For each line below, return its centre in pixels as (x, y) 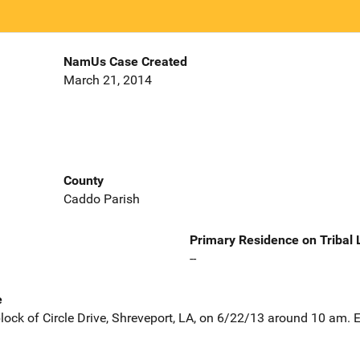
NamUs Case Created (125, 62)
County (83, 180)
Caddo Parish (101, 198)
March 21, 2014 (107, 80)
